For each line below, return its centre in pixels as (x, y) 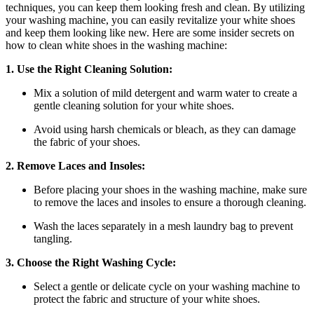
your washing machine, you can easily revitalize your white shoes (150, 20)
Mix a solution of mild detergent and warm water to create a (165, 93)
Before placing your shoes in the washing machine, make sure (170, 189)
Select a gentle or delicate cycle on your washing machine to (167, 286)
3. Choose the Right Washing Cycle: (91, 262)
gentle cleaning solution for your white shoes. (134, 105)
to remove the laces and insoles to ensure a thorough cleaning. (170, 202)
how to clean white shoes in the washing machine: (116, 45)
